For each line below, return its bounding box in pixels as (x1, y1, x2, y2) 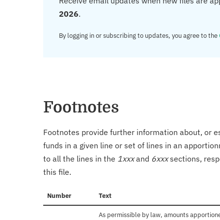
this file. (43, 167, 71, 177)
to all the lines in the (43, 154, 117, 164)
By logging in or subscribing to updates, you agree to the (59, 31, 219, 40)
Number (47, 192, 71, 200)
